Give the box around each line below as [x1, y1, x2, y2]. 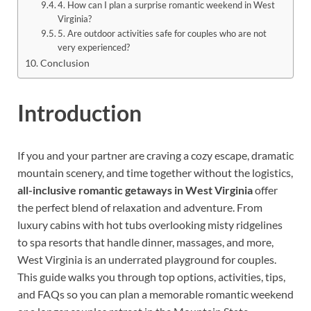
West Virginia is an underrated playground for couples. [17, 253, 276, 267]
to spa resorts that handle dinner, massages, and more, [17, 235, 274, 249]
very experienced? [58, 41, 131, 53]
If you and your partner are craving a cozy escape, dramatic [17, 149, 294, 162]
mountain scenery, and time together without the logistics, [17, 166, 293, 180]
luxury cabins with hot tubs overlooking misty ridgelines [17, 218, 283, 232]
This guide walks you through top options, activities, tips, [17, 270, 285, 284]
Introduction [17, 99, 142, 126]
